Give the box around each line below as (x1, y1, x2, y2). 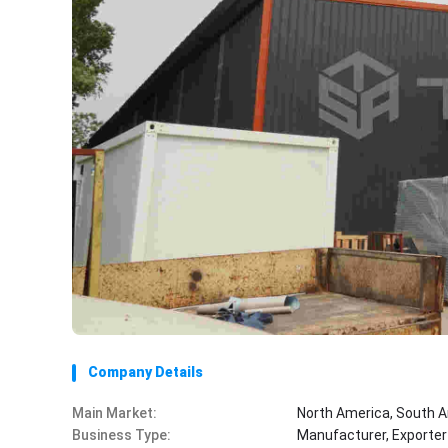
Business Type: (72, 427, 171, 443)
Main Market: (72, 405, 157, 421)
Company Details (88, 364, 203, 380)
